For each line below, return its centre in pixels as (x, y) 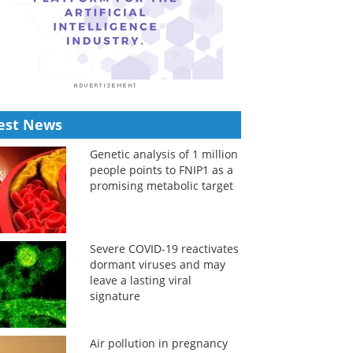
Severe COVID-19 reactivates (164, 249)
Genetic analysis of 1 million (163, 154)
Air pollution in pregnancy (158, 343)
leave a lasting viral (140, 280)
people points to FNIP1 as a (161, 170)
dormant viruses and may (157, 264)
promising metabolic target (161, 186)
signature (115, 296)
